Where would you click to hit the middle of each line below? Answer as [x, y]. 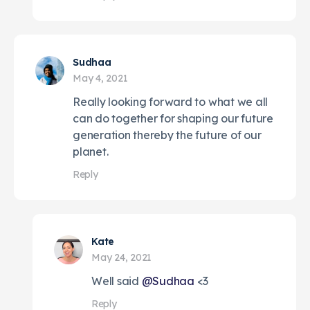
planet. [91, 151]
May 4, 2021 [100, 78]
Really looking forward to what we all [171, 101]
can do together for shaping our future [173, 118]
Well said [117, 281]
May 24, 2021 [122, 257]
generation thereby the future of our [167, 135]
